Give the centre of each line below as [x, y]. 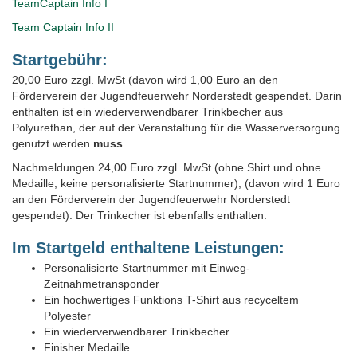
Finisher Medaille [87, 347]
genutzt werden [53, 143]
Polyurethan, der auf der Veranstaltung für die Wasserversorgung [176, 127]
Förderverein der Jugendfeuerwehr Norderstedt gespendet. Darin [177, 95]
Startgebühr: [62, 59]
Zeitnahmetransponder [102, 283]
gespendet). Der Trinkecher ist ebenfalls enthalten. [141, 215]
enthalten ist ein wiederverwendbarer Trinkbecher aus [147, 111]
